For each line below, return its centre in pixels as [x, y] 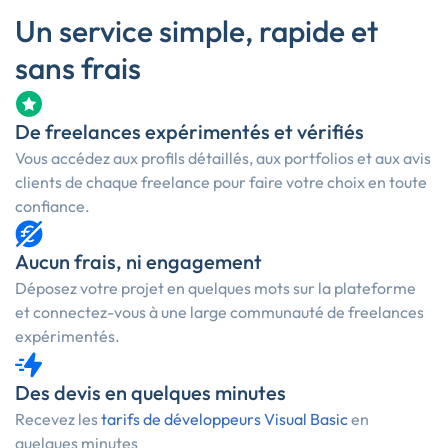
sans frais [78, 68]
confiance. [52, 206]
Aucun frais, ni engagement [138, 262]
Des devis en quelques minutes [150, 393]
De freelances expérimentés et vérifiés [189, 132]
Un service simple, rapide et [196, 31]
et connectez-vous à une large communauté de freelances [219, 312]
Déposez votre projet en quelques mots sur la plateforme [215, 288]
